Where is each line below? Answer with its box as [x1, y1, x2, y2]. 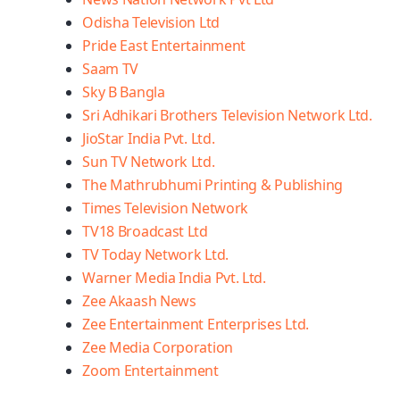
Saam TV [82, 59, 139, 79]
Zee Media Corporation [82, 337, 233, 357]
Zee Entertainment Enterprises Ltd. [82, 314, 310, 334]
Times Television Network [82, 198, 249, 218]
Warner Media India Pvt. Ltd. [82, 268, 266, 287]
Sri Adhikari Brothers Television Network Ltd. [82, 105, 372, 125]
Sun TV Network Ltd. [82, 152, 215, 171]
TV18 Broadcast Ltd [82, 221, 208, 241]
